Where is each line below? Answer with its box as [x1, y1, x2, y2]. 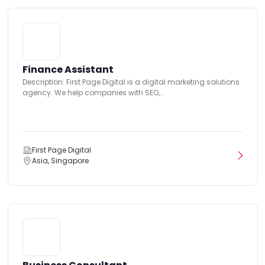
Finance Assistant [22, 62, 114, 76]
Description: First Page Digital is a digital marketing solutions [22, 76, 240, 87]
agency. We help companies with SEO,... [22, 87, 165, 98]
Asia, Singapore [31, 155, 89, 166]
